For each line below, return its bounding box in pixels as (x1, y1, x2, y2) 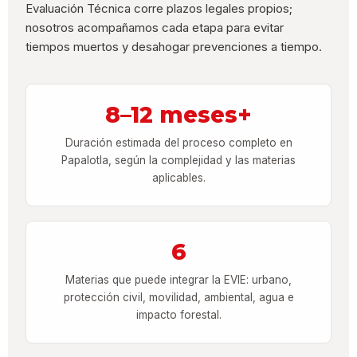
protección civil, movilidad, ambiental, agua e (63, 291, 294, 304)
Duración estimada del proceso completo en (65, 136, 292, 150)
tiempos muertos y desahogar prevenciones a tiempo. (25, 39, 323, 55)
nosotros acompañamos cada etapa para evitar (25, 20, 284, 36)
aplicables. (151, 171, 206, 185)
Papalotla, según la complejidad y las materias (61, 154, 296, 167)
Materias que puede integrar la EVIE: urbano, (65, 273, 292, 287)
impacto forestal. (135, 308, 222, 322)
